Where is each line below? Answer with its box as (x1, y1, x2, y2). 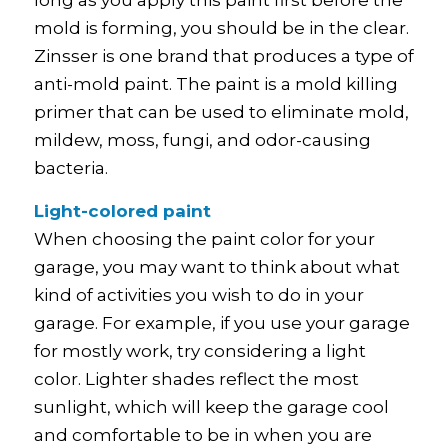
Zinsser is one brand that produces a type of (33, 46, 414, 67)
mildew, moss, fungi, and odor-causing (33, 130, 371, 151)
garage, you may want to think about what (33, 256, 400, 277)
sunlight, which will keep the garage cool (33, 396, 389, 417)
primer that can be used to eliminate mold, (33, 102, 409, 123)
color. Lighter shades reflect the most (33, 368, 359, 389)
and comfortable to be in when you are (33, 424, 372, 445)
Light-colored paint (33, 200, 211, 221)
